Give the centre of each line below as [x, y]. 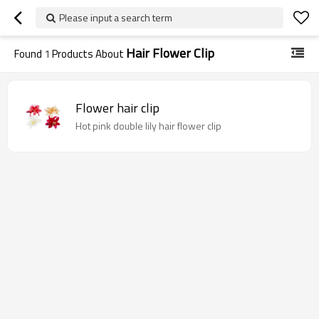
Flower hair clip [117, 108]
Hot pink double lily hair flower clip [148, 125]
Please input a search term [116, 17]
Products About [88, 54]
